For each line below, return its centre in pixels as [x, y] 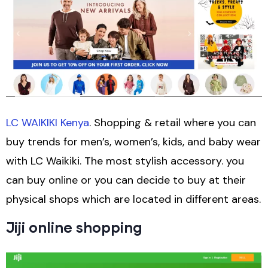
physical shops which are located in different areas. [133, 200]
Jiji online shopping [74, 227]
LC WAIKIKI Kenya [48, 123]
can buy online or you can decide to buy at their [126, 180]
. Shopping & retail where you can [173, 123]
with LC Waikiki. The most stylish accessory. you [125, 161]
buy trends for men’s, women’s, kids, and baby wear [133, 142]
